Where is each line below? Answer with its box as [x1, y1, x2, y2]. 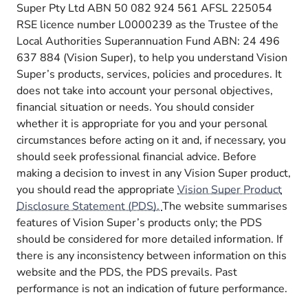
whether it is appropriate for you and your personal [16, 115, 268, 131]
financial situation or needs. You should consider [16, 99, 255, 115]
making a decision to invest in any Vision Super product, [16, 165, 291, 181]
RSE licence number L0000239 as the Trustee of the [16, 16, 279, 32]
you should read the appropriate [16, 181, 178, 197]
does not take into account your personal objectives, [16, 82, 274, 98]
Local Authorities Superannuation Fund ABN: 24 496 [16, 33, 280, 49]
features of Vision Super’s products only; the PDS [16, 214, 263, 230]
